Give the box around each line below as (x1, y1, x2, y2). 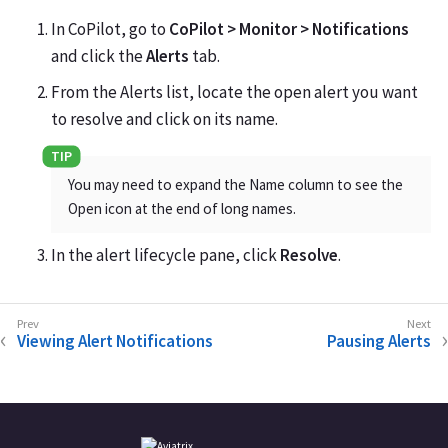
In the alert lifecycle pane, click (51, 243, 280, 266)
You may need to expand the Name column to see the (68, 175, 403, 195)
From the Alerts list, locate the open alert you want (51, 80, 418, 103)
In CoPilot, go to (51, 18, 169, 40)
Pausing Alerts (327, 329, 431, 352)
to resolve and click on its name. (51, 107, 278, 130)
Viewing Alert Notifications (17, 329, 213, 352)
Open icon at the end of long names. (68, 199, 296, 219)
